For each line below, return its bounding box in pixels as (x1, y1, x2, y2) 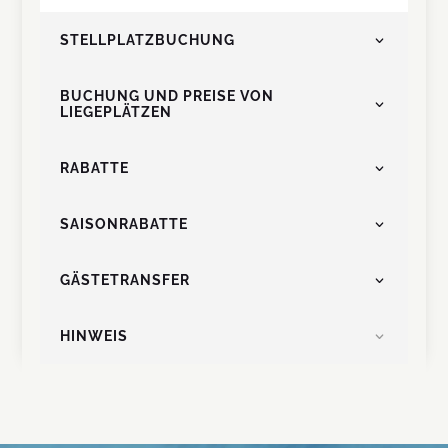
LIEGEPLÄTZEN (60, 104, 173, 121)
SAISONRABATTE (60, 216, 189, 233)
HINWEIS (60, 328, 129, 345)
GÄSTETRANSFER (60, 272, 191, 289)
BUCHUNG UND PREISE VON (60, 88, 275, 105)
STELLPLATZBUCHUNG (60, 32, 236, 49)
